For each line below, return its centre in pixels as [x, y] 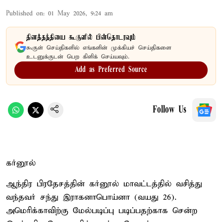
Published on [25, 13]
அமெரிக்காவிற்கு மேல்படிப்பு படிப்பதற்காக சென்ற [102, 211]
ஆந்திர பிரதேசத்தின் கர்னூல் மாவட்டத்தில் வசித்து [104, 184]
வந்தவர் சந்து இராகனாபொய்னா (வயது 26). [91, 197]
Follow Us [169, 110]
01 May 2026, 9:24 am [81, 13]
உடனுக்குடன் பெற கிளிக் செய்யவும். [78, 56]
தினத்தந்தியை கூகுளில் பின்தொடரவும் [81, 37]
